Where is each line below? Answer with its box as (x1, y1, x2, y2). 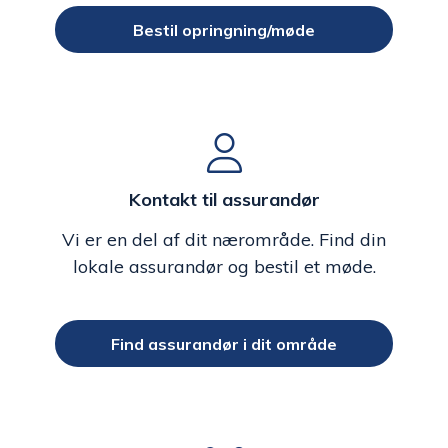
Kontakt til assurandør (128, 188, 320, 212)
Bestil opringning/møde (133, 19, 315, 40)
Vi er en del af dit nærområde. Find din (62, 228, 386, 252)
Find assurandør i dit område (111, 333, 337, 354)
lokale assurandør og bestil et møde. (72, 255, 376, 279)
